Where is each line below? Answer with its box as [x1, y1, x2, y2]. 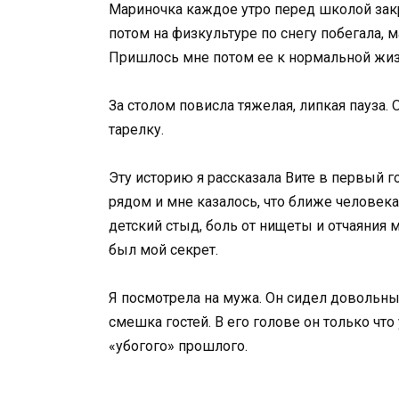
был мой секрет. [109, 241, 218, 259]
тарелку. [109, 121, 164, 138]
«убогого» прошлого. [109, 338, 248, 355]
